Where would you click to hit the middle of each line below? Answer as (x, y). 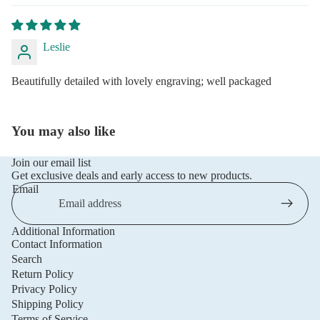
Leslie (56, 47)
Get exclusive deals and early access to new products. (132, 175)
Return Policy (42, 274)
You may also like (63, 131)
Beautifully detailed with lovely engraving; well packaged (141, 81)
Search (27, 259)
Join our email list (51, 162)
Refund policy (105, 255)
